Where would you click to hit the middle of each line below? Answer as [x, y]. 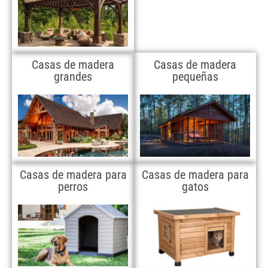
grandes [73, 77]
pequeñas [195, 77]
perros [73, 186]
